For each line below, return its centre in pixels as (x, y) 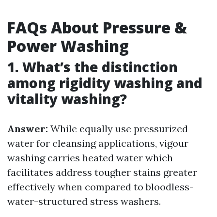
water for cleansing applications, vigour (98, 143)
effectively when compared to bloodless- (101, 187)
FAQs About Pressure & (97, 27)
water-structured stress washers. (84, 201)
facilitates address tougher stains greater (102, 172)
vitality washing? (67, 99)
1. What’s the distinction (93, 67)
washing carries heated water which (90, 158)
